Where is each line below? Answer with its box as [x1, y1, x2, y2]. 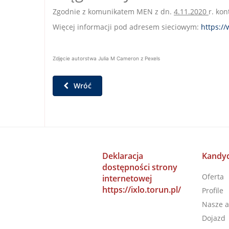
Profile [201, 186, 223, 195]
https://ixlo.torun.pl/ [102, 184, 181, 195]
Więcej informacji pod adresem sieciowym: [53, 22, 201, 32]
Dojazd [201, 213, 225, 223]
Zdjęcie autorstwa [53, 55, 98, 61]
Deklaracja [102, 150, 143, 162]
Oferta [201, 172, 224, 181]
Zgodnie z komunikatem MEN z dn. [53, 7, 174, 16]
